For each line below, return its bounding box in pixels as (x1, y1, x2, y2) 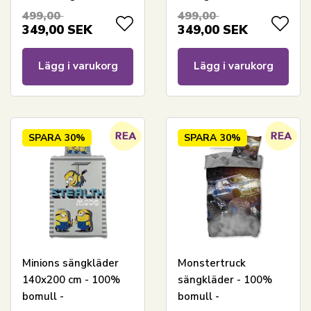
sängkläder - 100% (177, 272, 272, 287)
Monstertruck (177, 255, 246, 270)
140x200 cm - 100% (22, 272, 120, 287)
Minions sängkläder (22, 255, 119, 270)
